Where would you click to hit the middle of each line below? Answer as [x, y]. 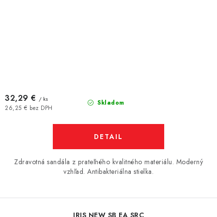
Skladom [110, 103]
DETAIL [108, 137]
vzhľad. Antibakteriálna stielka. [108, 171]
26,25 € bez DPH [29, 108]
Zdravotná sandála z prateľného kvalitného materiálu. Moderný [108, 162]
